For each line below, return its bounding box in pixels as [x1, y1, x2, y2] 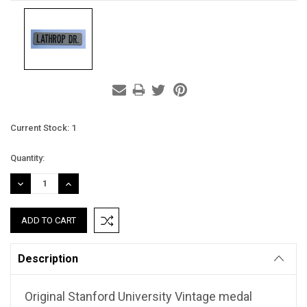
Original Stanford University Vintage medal [25, 288, 252, 304]
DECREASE [15, 178, 58, 189]
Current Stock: [10, 122, 71, 133]
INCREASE [63, 178, 103, 189]
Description [18, 251, 78, 265]
